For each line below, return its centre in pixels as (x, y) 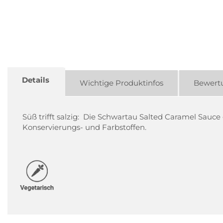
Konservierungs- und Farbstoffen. (84, 127)
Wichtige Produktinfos (121, 83)
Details (36, 80)
